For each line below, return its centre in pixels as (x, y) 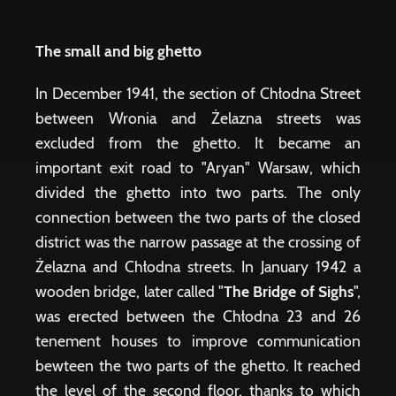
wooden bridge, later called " (130, 291)
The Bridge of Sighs (289, 291)
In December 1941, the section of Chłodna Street (198, 93)
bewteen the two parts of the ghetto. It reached (198, 366)
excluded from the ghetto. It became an (198, 143)
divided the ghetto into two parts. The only (198, 192)
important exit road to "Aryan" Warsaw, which (198, 168)
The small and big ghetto (118, 51)
